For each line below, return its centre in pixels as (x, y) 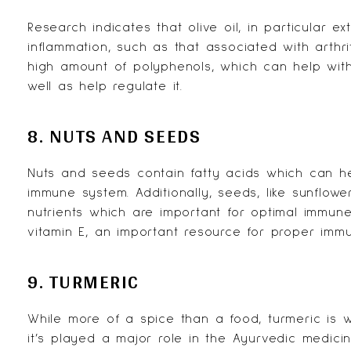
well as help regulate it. (105, 86)
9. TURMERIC (83, 282)
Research (57, 27)
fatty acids (226, 173)
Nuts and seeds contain (109, 173)
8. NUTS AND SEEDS (114, 136)
